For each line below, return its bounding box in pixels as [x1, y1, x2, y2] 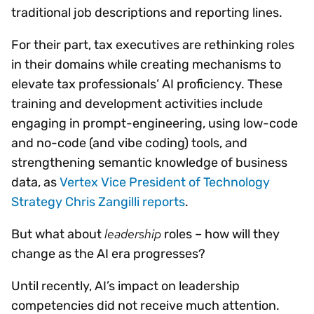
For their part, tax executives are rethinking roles [11, 36, 294, 53]
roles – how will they [161, 226, 280, 242]
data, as [11, 174, 60, 190]
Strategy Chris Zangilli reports [11, 193, 185, 210]
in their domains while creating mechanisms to [11, 56, 281, 72]
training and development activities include [11, 95, 263, 111]
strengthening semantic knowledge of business [11, 154, 287, 170]
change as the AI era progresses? [11, 245, 205, 261]
